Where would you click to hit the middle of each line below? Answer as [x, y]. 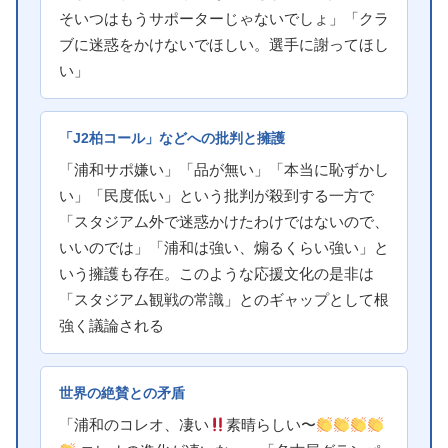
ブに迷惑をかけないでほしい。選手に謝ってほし [224, 45]
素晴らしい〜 [270, 425]
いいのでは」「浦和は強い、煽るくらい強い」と [224, 248]
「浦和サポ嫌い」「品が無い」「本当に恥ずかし [224, 170]
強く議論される [111, 326]
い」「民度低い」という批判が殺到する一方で [216, 196]
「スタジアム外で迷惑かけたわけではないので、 [224, 222]
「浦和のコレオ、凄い [134, 425]
